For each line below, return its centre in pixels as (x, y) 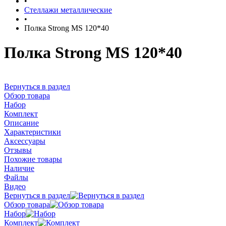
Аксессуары (25, 141)
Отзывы (18, 150)
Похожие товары (33, 159)
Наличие (19, 168)
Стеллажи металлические (68, 10)
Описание (21, 123)
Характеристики (33, 132)
